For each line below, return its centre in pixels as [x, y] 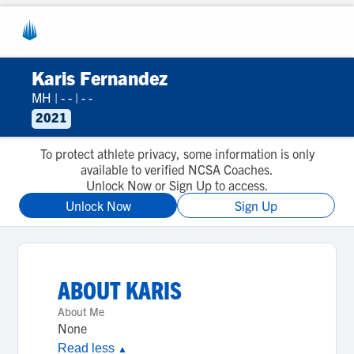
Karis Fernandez [100, 77]
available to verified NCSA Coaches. [177, 169]
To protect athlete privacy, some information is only [177, 153]
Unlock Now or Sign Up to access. [177, 185]
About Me [81, 311]
